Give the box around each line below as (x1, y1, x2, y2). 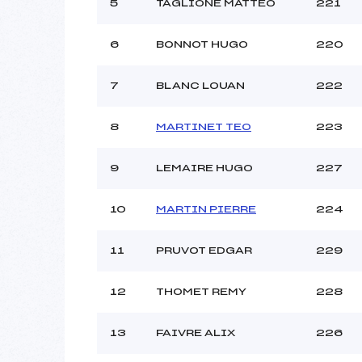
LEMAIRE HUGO (156, 162, 253, 173)
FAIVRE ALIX (156, 327, 235, 338)
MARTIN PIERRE (156, 204, 256, 214)
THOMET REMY (156, 286, 246, 297)
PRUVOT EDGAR (156, 245, 252, 255)
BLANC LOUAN (156, 80, 245, 90)
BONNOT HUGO (156, 39, 248, 49)
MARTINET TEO (156, 121, 251, 132)
